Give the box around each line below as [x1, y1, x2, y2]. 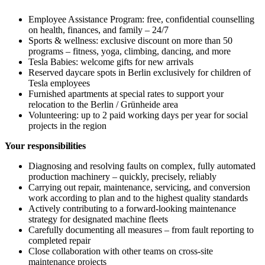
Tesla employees [28, 77, 90, 88]
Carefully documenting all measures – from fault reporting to [28, 224, 254, 235]
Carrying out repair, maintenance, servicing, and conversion [28, 182, 250, 192]
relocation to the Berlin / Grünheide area [28, 99, 178, 109]
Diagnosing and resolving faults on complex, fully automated [28, 160, 256, 171]
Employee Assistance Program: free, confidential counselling [28, 14, 254, 24]
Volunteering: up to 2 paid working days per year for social [28, 109, 248, 120]
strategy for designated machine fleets [28, 214, 168, 224]
